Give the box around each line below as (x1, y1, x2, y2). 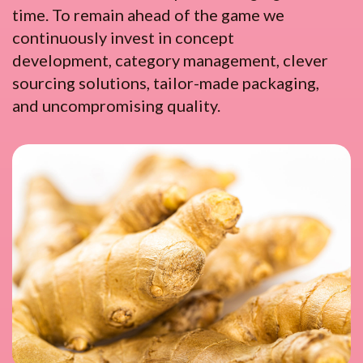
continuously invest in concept (12, 28, 234, 48)
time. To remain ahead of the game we (12, 5, 284, 25)
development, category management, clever (12, 50, 328, 70)
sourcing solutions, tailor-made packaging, (12, 73, 319, 93)
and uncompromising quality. (12, 96, 220, 116)
